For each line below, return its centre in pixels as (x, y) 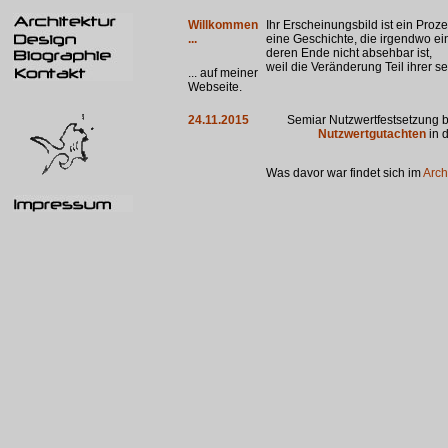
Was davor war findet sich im (344, 173)
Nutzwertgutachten (371, 134)
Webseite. (215, 87)
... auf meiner (223, 73)
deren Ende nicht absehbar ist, (349, 53)
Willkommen (223, 25)
